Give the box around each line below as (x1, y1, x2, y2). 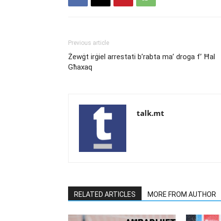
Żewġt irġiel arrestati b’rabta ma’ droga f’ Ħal (68, 52, 215, 61)
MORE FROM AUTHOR (147, 190, 216, 198)
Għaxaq (68, 62, 92, 72)
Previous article (68, 39, 109, 46)
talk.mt (137, 108, 164, 118)
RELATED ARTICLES (74, 190, 136, 198)
